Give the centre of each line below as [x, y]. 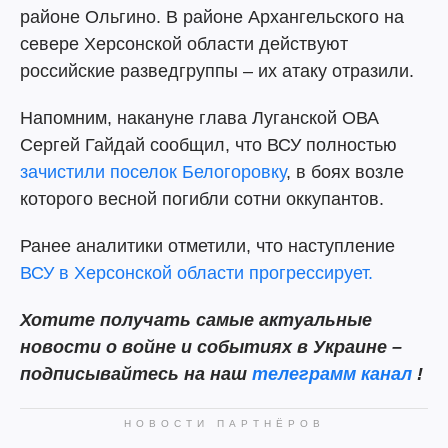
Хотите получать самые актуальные [196, 320]
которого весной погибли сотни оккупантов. [202, 199]
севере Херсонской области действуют [184, 44]
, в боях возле [345, 172]
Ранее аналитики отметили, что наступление [207, 246]
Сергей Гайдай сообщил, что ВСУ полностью [208, 145]
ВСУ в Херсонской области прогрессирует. [196, 273]
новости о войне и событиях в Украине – [211, 347]
